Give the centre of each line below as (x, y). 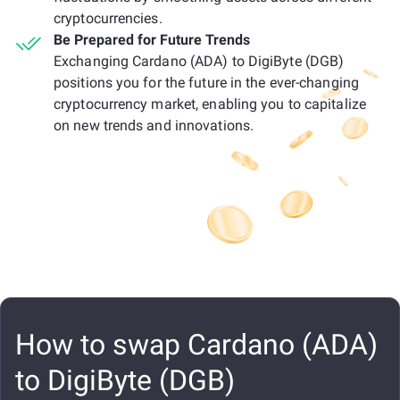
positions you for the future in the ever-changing (206, 83)
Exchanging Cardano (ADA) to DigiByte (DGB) (199, 61)
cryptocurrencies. (108, 18)
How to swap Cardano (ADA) (196, 345)
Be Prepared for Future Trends (152, 40)
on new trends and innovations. (154, 125)
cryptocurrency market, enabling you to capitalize (210, 104)
